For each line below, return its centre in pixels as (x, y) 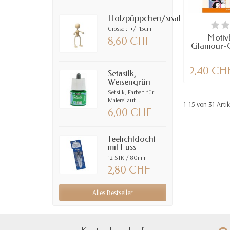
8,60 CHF (130, 41)
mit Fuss (122, 147)
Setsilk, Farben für (131, 92)
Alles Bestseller (113, 193)
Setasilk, (122, 74)
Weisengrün (129, 82)
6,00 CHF (130, 113)
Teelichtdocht (132, 139)
